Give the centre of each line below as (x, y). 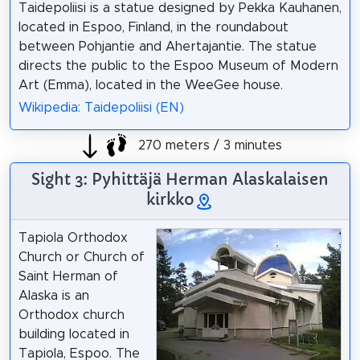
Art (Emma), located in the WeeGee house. (150, 85)
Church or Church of (81, 257)
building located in (74, 334)
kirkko (170, 200)
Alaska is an (53, 295)
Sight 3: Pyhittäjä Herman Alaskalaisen (180, 180)
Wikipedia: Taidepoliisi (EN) (101, 108)
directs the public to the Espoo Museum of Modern (178, 65)
